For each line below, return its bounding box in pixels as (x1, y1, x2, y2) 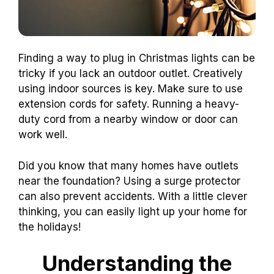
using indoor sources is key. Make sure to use (18, 83, 243, 95)
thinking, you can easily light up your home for (18, 205, 247, 218)
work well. (18, 128, 67, 141)
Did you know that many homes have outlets (18, 159, 239, 172)
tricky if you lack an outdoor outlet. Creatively (18, 67, 243, 80)
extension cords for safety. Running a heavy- (18, 98, 239, 111)
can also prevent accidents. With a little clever (18, 190, 247, 202)
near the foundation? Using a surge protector (18, 174, 240, 187)
